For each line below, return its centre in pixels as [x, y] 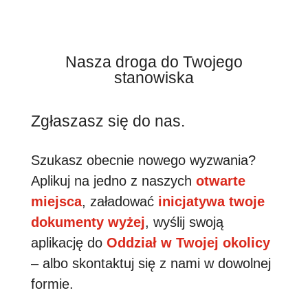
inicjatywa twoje [211, 201]
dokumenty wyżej [88, 222]
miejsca [56, 201]
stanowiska [154, 78]
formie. [52, 284]
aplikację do [68, 243]
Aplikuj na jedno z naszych [113, 181]
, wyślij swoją [184, 222]
